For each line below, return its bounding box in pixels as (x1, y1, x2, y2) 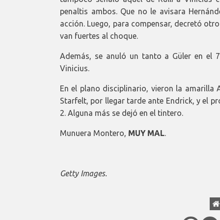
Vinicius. (60, 63, 89, 73)
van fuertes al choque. (60, 31, 138, 40)
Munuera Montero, (60, 128, 128, 137)
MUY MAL (128, 128, 165, 137)
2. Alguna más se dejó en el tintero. (60, 108, 183, 117)
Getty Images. (60, 168, 107, 178)
